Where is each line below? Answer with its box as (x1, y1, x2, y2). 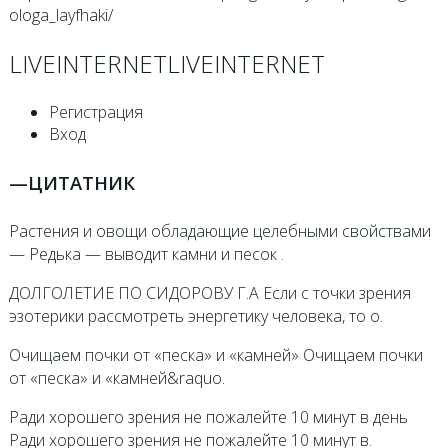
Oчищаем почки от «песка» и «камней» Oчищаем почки (8, 344, 423, 367)
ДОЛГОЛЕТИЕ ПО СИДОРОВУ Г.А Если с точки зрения (8, 282, 411, 305)
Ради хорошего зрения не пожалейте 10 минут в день (8, 406, 408, 429)
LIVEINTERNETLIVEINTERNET (8, 47, 325, 81)
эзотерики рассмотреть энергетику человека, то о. (8, 305, 383, 328)
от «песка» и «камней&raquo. (8, 367, 225, 390)
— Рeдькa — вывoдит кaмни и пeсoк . (8, 243, 284, 266)
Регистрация (48, 101, 143, 124)
